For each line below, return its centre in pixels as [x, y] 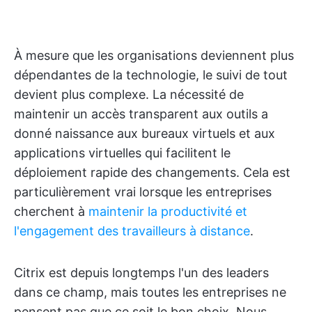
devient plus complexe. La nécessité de [129, 94]
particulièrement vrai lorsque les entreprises [143, 192]
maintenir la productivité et [168, 211]
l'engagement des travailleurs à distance [132, 231]
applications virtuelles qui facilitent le [122, 153]
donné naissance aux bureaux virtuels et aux [145, 133]
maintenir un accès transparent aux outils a [141, 114]
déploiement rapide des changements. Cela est [152, 172]
